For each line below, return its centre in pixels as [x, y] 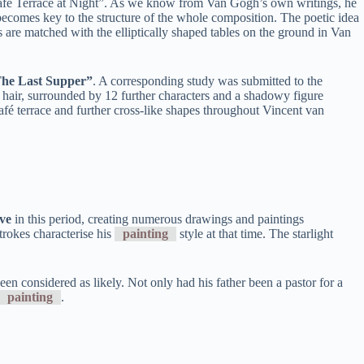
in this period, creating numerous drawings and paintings [158, 219]
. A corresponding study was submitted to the [208, 80]
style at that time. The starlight [255, 234]
